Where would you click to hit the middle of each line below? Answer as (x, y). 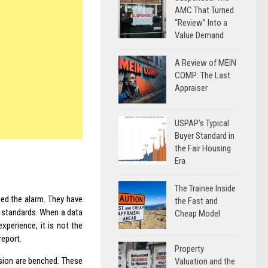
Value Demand (199, 35)
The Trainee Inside (205, 188)
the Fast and (196, 201)
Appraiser (191, 88)
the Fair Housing (203, 148)
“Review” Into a (201, 23)
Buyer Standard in (205, 136)
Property (189, 249)
